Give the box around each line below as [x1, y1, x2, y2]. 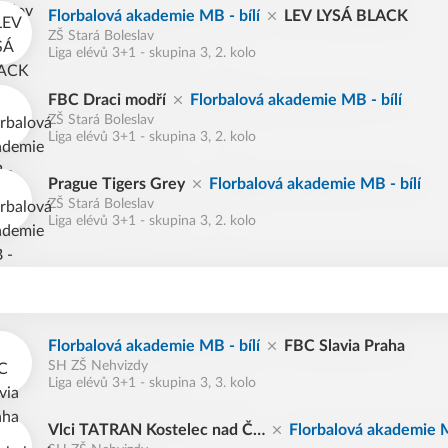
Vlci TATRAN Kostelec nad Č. [48, 422, 257, 438]
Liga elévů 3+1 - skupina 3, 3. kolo [48, 376, 256, 390]
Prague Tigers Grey [48, 176, 185, 192]
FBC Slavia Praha [284, 338, 405, 354]
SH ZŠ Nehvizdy [48, 359, 148, 373]
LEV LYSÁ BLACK [284, 8, 408, 24]
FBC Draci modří [48, 92, 166, 108]
